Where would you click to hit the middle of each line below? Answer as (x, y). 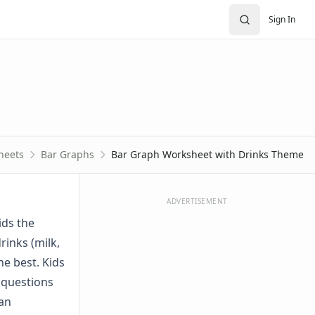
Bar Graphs (67, 154)
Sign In (282, 19)
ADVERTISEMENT (197, 201)
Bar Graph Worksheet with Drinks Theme (207, 154)
